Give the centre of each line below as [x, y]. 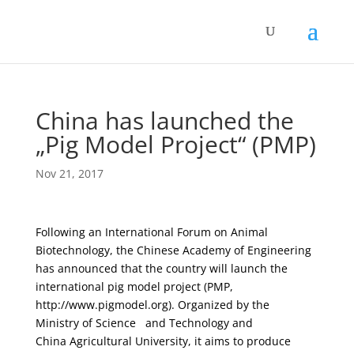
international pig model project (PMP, [134, 286]
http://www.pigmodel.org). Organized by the [152, 305]
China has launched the [164, 121]
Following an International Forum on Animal [151, 232]
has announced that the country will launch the [161, 268]
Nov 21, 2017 [69, 173]
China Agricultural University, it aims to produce [163, 341]
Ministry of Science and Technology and [144, 323]
